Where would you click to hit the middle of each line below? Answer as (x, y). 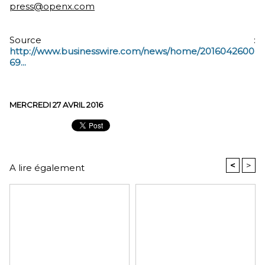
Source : (132, 40)
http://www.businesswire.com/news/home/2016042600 (132, 51)
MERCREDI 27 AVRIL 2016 (56, 105)
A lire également (47, 168)
